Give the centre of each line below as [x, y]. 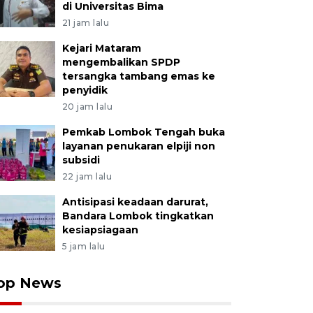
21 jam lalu [86, 23]
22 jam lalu [87, 176]
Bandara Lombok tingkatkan [138, 216]
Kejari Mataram [101, 48]
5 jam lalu [83, 246]
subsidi [81, 160]
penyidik [85, 90]
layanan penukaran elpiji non [138, 146]
